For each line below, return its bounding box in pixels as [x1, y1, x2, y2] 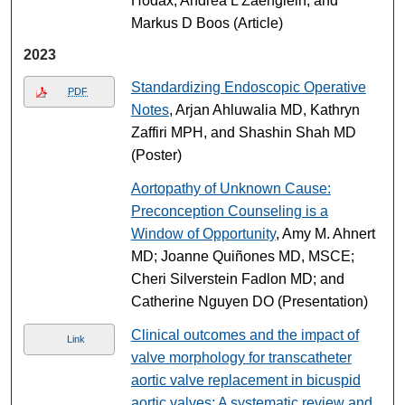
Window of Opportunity [130, 225, 276, 241]
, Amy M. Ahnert [275, 225, 375, 241]
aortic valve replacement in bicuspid [130, 372, 361, 388]
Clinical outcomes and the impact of [130, 326, 359, 343]
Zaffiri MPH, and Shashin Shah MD [130, 124, 356, 140]
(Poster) [130, 146, 182, 163]
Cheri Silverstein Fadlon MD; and [130, 270, 344, 287]
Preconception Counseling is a [130, 202, 328, 219]
